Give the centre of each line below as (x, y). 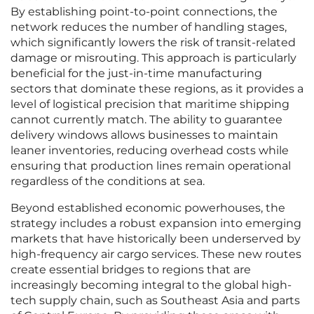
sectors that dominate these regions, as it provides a (157, 89)
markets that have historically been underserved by (156, 239)
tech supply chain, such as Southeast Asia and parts (155, 301)
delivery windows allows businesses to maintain (144, 135)
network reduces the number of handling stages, (149, 27)
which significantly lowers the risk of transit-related (153, 43)
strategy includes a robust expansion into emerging (156, 224)
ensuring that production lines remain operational (151, 166)
